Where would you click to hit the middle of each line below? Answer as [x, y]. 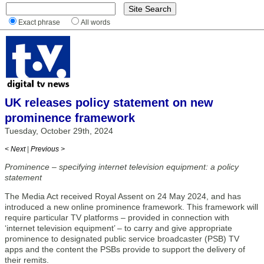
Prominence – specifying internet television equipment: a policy [122, 167]
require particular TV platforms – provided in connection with [117, 217]
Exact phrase [39, 22]
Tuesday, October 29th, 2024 [59, 131]
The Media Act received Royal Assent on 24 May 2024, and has [123, 196]
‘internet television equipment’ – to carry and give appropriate [118, 228]
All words [95, 22]
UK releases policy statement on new [109, 103]
